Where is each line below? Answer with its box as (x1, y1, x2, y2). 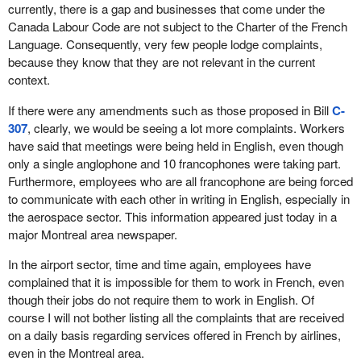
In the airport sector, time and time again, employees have (7, 255, 311, 272)
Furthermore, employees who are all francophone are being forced (7, 172, 353, 189)
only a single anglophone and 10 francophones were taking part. (7, 154, 341, 172)
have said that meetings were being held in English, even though (7, 136, 343, 154)
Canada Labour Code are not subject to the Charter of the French (7, 18, 347, 35)
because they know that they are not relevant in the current (7, 53, 315, 71)
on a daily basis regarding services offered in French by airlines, (7, 326, 341, 343)
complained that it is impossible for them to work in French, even (7, 272, 344, 290)
